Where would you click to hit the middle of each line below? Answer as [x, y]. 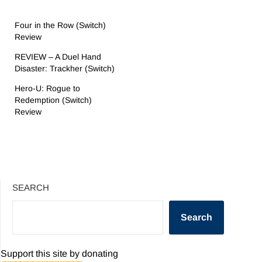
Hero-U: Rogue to [47, 88]
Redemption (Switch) [53, 100]
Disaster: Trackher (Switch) [65, 68]
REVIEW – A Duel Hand [58, 56]
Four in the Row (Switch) [60, 25]
